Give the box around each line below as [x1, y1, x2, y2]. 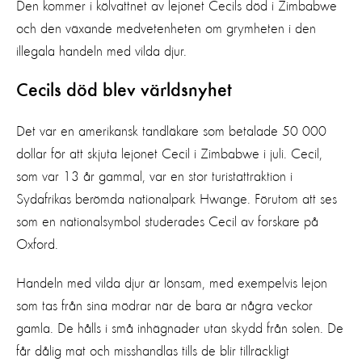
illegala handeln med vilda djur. [16, 44, 187, 59]
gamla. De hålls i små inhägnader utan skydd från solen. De [16, 321, 343, 336]
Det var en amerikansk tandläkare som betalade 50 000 [16, 124, 326, 139]
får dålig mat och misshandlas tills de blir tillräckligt [16, 343, 289, 359]
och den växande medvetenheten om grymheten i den [16, 21, 316, 36]
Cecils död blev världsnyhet [16, 81, 232, 101]
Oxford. [16, 237, 58, 252]
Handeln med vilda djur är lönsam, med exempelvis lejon [16, 276, 327, 291]
